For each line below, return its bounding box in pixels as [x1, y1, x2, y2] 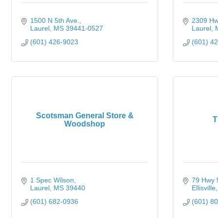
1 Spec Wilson [30, 176, 74, 184]
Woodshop [64, 119, 105, 128]
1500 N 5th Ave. [30, 17, 79, 24]
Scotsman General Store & [36, 111, 134, 120]
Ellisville [191, 184, 216, 192]
